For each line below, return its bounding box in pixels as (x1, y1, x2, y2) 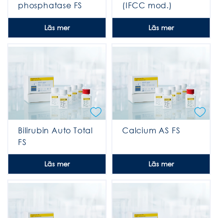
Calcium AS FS (122, 125, 181, 135)
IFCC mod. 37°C (18, 12, 84, 22)
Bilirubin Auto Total (18, 125, 93, 135)
